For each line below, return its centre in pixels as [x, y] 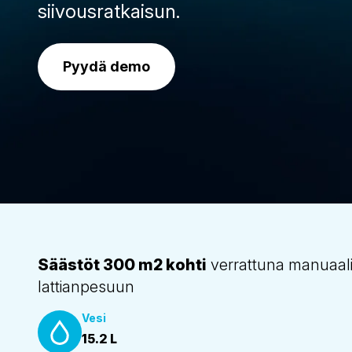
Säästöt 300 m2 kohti [122, 265]
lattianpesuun [86, 287]
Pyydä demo [106, 66]
